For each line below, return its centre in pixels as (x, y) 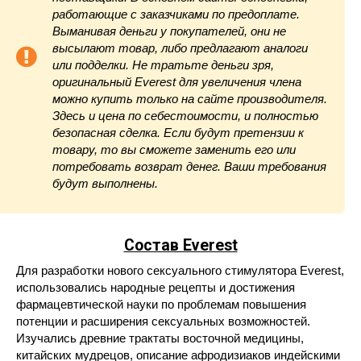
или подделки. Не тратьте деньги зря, (163, 64)
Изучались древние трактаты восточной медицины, (160, 338)
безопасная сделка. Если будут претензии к (178, 132)
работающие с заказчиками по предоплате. (176, 14)
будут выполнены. (105, 183)
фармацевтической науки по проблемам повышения (161, 304)
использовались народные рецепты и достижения (156, 287)
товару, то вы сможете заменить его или (174, 149)
